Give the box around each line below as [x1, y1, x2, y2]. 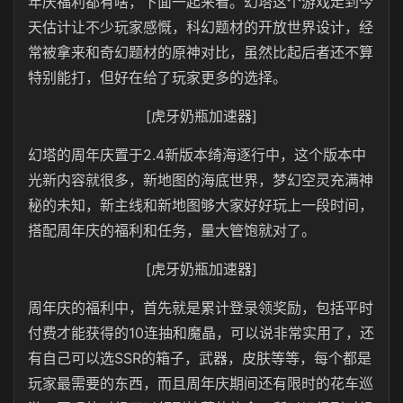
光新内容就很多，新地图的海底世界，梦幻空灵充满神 [28, 171, 373, 189]
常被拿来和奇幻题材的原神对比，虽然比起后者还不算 [28, 43, 373, 61]
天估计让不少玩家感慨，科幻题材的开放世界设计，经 [28, 18, 373, 36]
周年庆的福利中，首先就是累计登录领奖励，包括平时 [28, 299, 373, 317]
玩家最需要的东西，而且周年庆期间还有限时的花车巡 [28, 374, 373, 392]
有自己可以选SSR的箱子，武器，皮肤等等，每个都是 [28, 349, 372, 367]
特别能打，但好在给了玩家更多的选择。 [28, 68, 287, 86]
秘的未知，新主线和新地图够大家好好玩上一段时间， [28, 196, 373, 214]
